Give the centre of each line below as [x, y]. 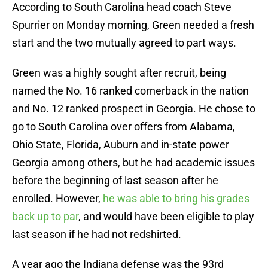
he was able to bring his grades [176, 199]
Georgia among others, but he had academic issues [133, 163]
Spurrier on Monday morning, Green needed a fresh [133, 25]
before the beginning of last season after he [115, 181]
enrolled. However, [57, 199]
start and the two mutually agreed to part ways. [124, 43]
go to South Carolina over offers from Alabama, [124, 127]
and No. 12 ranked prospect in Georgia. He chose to [134, 109]
